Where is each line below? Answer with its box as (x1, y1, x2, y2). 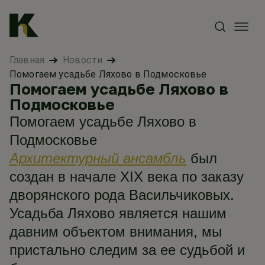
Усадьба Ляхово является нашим (9, 205, 227, 221)
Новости (63, 54, 103, 66)
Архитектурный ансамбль (9, 150, 186, 166)
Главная (9, 54, 45, 66)
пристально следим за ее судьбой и (9, 242, 245, 258)
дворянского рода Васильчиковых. (9, 187, 234, 203)
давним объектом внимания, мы (9, 224, 222, 240)
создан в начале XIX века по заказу (9, 169, 244, 185)
